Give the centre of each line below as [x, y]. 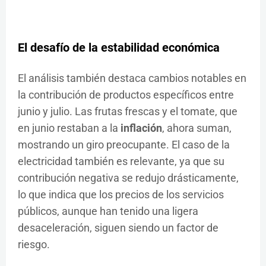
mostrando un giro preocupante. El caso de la [124, 145]
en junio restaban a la [69, 128]
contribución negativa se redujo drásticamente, [128, 178]
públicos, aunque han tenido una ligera [108, 211]
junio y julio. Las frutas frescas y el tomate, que [128, 112]
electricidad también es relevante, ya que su [121, 161]
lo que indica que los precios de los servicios [121, 195]
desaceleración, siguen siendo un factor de [118, 228]
